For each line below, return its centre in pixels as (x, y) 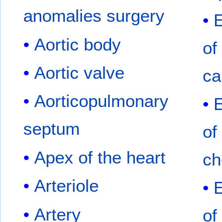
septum (52, 129)
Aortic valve (80, 72)
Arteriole (67, 186)
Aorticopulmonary (102, 101)
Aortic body (78, 44)
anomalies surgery (94, 16)
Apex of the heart (100, 157)
